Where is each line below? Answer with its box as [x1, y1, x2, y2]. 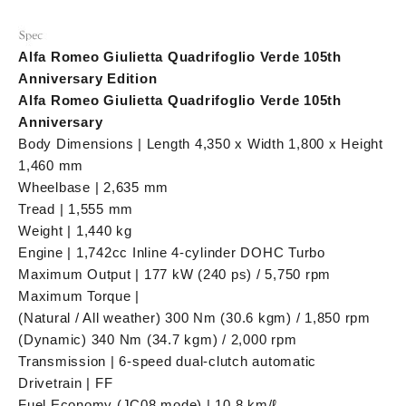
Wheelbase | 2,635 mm [18, 179, 169, 195]
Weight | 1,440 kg [18, 222, 132, 238]
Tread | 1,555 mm [18, 200, 133, 217]
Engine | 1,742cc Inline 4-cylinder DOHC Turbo [18, 244, 325, 260]
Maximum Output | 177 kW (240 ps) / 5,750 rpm [18, 266, 331, 282]
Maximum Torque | [18, 287, 140, 304]
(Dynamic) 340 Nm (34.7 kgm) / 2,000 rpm [18, 331, 297, 347]
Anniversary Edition [18, 70, 158, 86]
